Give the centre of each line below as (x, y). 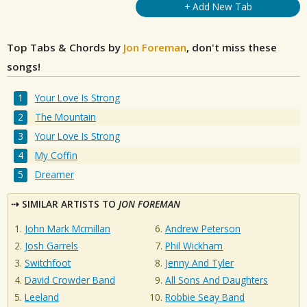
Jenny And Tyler (200, 263)
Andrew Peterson (203, 229)
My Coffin (57, 156)
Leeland (42, 297)
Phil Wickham (194, 246)
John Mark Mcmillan (67, 229)
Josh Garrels (51, 246)
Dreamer (55, 175)
